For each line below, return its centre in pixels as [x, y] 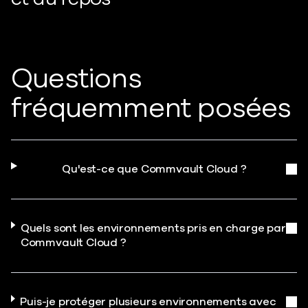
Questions [76, 78]
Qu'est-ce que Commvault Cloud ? [154, 169]
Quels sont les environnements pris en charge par [153, 228]
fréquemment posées [151, 108]
